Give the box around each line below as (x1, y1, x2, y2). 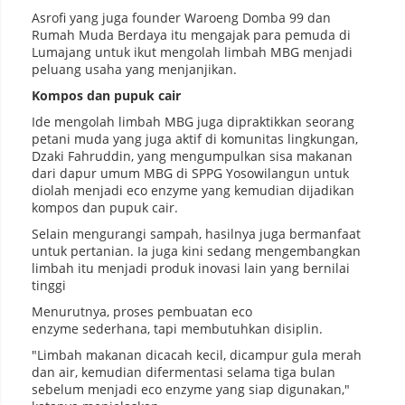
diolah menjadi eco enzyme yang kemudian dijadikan (32, 182, 358, 200)
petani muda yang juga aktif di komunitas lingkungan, (32, 130, 358, 148)
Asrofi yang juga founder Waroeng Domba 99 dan (32, 9, 331, 27)
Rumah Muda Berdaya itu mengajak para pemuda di (32, 26, 351, 44)
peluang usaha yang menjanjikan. (32, 61, 237, 79)
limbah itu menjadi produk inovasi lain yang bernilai (32, 259, 350, 278)
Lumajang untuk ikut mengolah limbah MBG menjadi (32, 43, 353, 61)
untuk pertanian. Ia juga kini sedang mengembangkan (32, 242, 361, 260)
